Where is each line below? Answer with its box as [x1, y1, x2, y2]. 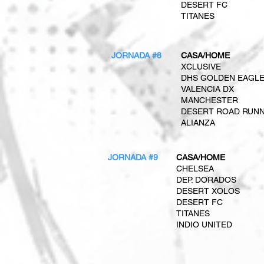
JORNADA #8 [111, 51, 161, 60]
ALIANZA [181, 118, 215, 127]
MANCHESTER [181, 95, 238, 105]
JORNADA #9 [108, 153, 158, 162]
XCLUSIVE [181, 62, 221, 71]
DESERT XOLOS [176, 186, 240, 196]
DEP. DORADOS [176, 175, 236, 184]
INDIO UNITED [176, 220, 232, 229]
